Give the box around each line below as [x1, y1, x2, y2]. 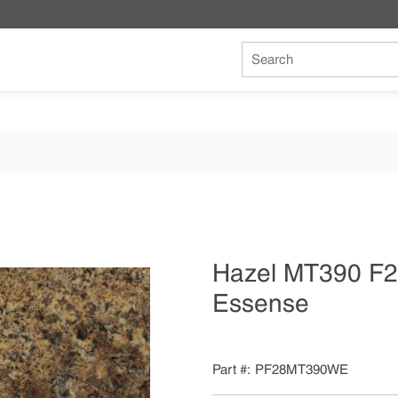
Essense [212, 289, 309, 318]
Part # [212, 362, 247, 378]
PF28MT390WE [255, 362, 348, 378]
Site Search [241, 43, 308, 59]
